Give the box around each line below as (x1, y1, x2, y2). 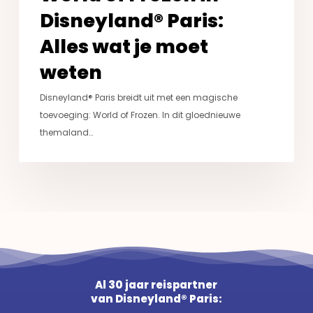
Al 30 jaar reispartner (95, 277, 218, 293)
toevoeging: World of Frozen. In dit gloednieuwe (39, 108, 240, 121)
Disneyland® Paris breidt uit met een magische (39, 91, 238, 103)
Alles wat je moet (39, 33, 208, 59)
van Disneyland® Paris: (90, 291, 222, 307)
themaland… (39, 126, 93, 138)
